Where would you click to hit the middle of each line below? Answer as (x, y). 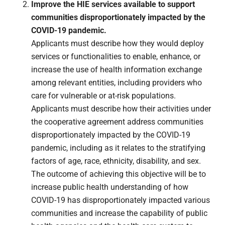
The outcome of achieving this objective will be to (119, 174)
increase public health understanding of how (110, 187)
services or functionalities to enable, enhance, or (116, 57)
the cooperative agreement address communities (118, 122)
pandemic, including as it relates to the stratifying (119, 148)
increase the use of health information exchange (117, 70)
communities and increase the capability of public (120, 213)
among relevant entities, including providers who (117, 83)
